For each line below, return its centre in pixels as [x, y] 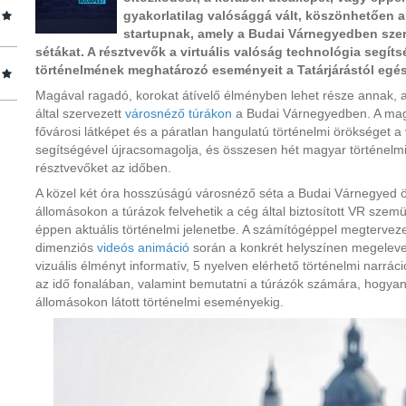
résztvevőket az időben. [105, 168]
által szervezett [80, 113]
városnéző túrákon [179, 113]
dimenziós [66, 247]
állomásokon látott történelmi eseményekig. [161, 302]
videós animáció [143, 247]
